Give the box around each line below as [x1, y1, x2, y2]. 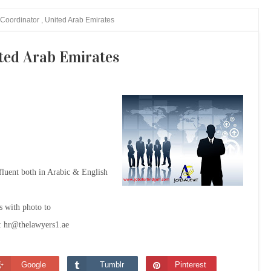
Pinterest [175, 260, 207, 269]
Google [21, 260, 46, 269]
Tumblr [100, 260, 125, 269]
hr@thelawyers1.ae [4, 220, 72, 229]
